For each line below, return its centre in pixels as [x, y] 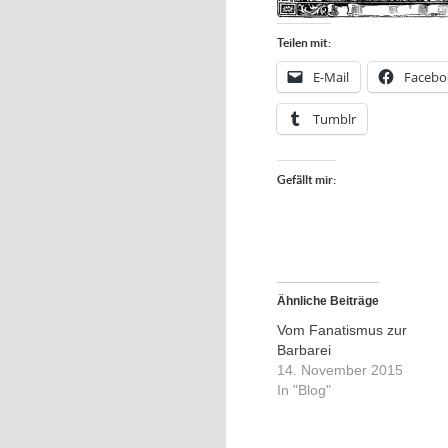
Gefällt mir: [306, 179]
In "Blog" [304, 390]
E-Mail [331, 77]
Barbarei [304, 350]
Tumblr [334, 119]
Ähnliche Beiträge [328, 301]
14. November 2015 [340, 370]
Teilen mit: [304, 42]
